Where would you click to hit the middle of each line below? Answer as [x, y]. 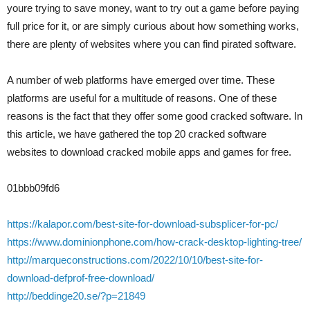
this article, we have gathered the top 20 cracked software [137, 134]
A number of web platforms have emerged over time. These [141, 80]
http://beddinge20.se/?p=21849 [76, 296]
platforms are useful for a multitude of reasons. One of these [142, 98]
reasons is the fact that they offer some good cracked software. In [155, 116]
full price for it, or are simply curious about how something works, [153, 26]
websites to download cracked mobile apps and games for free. [149, 152]
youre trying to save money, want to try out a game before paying [153, 8]
